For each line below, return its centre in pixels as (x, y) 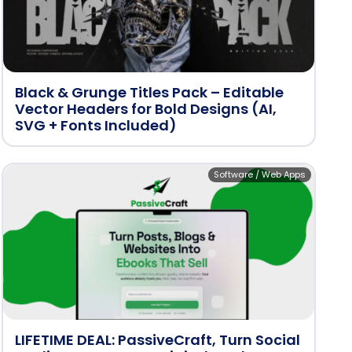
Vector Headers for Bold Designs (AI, (146, 109)
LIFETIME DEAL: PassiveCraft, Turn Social (158, 340)
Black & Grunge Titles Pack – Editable (149, 92)
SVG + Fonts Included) (96, 125)
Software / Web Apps (260, 174)
